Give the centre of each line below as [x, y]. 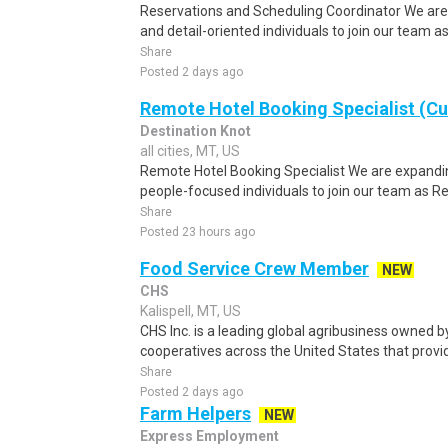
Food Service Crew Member [254, 268]
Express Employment [209, 436]
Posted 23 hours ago [197, 232]
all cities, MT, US [190, 151]
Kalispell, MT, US [190, 311]
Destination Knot [195, 131]
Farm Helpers [195, 413]
